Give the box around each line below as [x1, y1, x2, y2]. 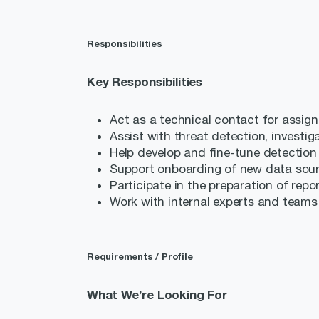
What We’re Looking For [87, 287, 227, 302]
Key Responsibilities [87, 74, 202, 89]
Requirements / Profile [87, 251, 193, 262]
